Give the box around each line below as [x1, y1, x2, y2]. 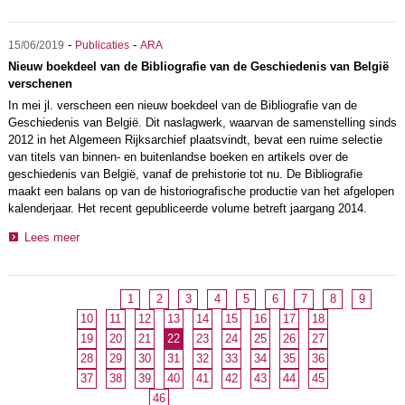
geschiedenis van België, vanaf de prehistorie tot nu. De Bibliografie [7, 166, 363, 181]
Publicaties [74, 39, 129, 51]
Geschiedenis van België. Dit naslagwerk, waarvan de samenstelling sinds [7, 115, 397, 129]
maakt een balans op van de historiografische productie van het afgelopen [7, 184, 394, 198]
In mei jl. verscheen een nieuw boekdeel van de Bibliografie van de [7, 98, 357, 112]
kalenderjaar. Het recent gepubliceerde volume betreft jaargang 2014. [7, 201, 367, 215]
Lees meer [24, 230, 80, 244]
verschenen [7, 76, 72, 90]
